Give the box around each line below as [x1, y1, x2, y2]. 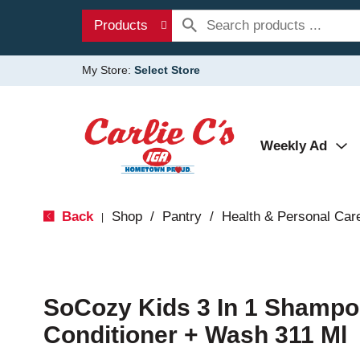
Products [94, 18, 148, 33]
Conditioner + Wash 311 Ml [43, 321, 347, 348]
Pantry [162, 209, 202, 224]
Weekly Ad [260, 138, 327, 153]
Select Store [134, 63, 200, 76]
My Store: [82, 63, 134, 76]
